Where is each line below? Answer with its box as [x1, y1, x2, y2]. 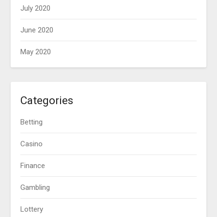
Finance [20, 161, 46, 170]
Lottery [20, 205, 44, 214]
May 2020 [20, 47, 51, 57]
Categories [20, 94, 74, 107]
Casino [20, 139, 43, 149]
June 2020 [20, 26, 54, 35]
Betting [20, 118, 43, 127]
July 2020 [20, 4, 51, 13]
